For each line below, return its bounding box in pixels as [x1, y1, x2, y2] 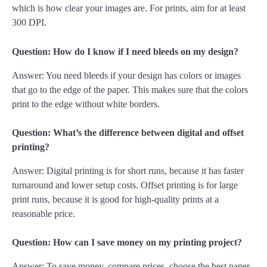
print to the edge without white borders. [12, 98, 160, 109]
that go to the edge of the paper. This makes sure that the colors [12, 84, 248, 95]
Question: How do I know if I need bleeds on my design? [12, 46, 238, 57]
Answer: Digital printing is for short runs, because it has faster [12, 165, 244, 176]
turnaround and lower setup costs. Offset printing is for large [12, 179, 238, 190]
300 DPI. [12, 17, 46, 28]
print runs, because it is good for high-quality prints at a [12, 194, 219, 204]
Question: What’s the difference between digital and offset [12, 127, 244, 138]
